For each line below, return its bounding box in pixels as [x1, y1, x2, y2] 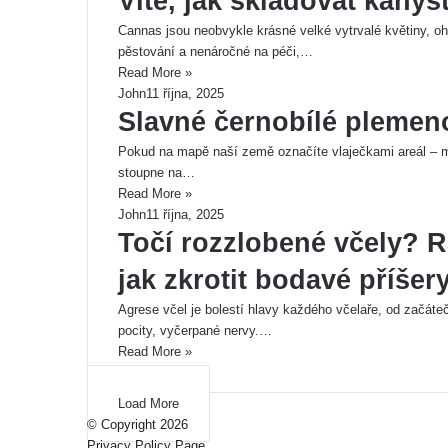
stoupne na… [118, 165, 195, 180]
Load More [118, 396, 179, 411]
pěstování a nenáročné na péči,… [118, 44, 313, 59]
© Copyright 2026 [87, 417, 188, 432]
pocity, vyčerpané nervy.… [118, 323, 272, 338]
